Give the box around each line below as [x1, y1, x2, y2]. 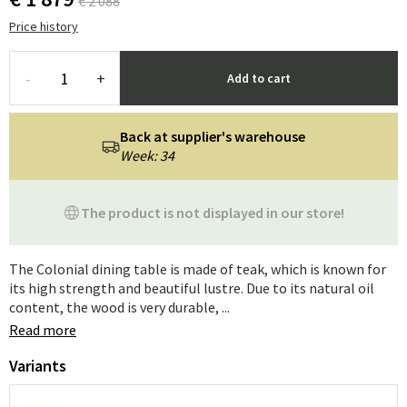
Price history [9, 18, 78, 35]
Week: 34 [120, 146, 174, 164]
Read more [9, 321, 76, 339]
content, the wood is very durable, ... [9, 298, 230, 316]
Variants [9, 355, 66, 376]
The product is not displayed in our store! [81, 203, 344, 222]
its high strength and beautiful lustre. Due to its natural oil [9, 279, 374, 297]
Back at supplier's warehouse [120, 127, 305, 145]
